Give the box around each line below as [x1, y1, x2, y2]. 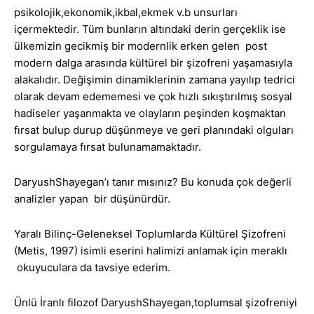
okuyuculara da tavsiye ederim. [14, 261, 170, 275]
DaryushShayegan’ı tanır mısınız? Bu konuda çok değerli [14, 175, 292, 189]
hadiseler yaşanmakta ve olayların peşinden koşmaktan [14, 107, 286, 121]
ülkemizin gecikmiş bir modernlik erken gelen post [14, 39, 267, 53]
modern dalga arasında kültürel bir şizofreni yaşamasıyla [14, 56, 292, 70]
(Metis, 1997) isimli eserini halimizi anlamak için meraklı [14, 244, 287, 258]
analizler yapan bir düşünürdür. [14, 192, 170, 206]
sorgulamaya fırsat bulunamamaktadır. [14, 140, 201, 154]
